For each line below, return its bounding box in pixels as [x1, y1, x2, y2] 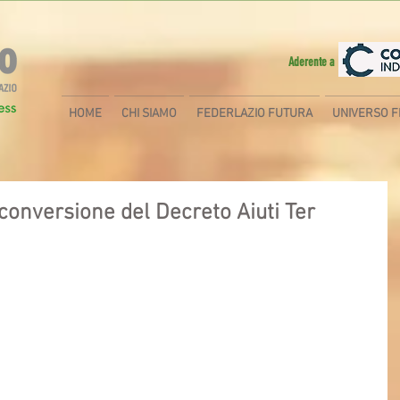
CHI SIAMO [121, 106, 177, 121]
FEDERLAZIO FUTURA [196, 106, 312, 121]
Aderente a [287, 54, 334, 70]
